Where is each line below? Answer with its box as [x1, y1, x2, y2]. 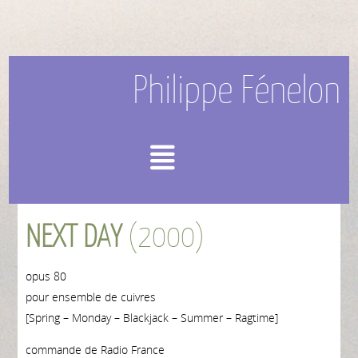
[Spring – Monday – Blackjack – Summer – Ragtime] [25, 309, 278, 325]
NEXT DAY [25, 216, 121, 255]
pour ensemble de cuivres [25, 288, 156, 304]
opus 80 [25, 268, 66, 284]
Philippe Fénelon [133, 66, 341, 113]
